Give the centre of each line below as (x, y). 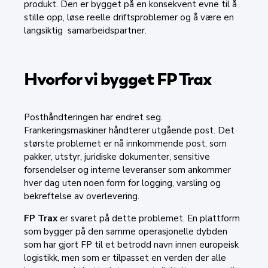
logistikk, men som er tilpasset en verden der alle (125, 258)
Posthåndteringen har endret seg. (93, 117)
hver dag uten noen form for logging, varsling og (122, 183)
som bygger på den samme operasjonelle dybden (126, 231)
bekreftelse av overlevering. (82, 196)
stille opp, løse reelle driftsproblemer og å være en (129, 17)
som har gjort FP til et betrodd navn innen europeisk (131, 244)
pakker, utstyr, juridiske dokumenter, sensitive (117, 156)
